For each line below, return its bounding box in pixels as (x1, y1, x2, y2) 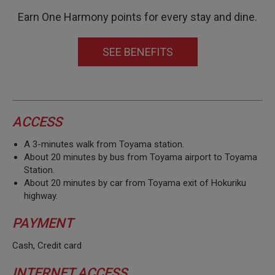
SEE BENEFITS (102, 45, 173, 58)
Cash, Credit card (12, 240, 82, 252)
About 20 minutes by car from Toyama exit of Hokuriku (24, 177, 247, 188)
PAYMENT (12, 215, 73, 231)
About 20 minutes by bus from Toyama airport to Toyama (24, 151, 258, 163)
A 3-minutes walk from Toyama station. (24, 138, 185, 150)
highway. (24, 190, 58, 201)
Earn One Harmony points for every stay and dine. (18, 10, 257, 24)
